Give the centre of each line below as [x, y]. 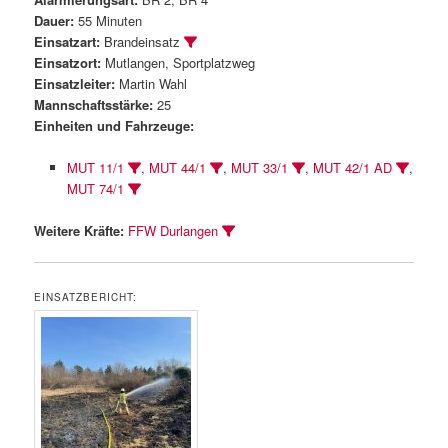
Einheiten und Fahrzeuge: [114, 125]
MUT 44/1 [177, 167]
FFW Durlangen [173, 230]
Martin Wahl [151, 83]
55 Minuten [108, 20]
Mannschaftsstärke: [94, 104]
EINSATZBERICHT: [86, 297]
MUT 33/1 [259, 167]
